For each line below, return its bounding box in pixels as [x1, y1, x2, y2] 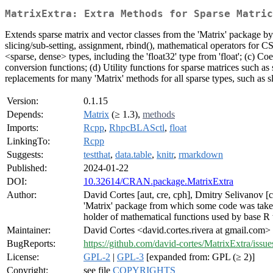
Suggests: [7, 149, 43, 160]
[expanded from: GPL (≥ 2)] [144, 252, 255, 263]
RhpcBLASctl [109, 122, 165, 133]
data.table [115, 149, 152, 160]
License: [7, 252, 39, 263]
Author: [7, 190, 37, 200]
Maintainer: [7, 225, 51, 236]
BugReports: [7, 238, 55, 249]
